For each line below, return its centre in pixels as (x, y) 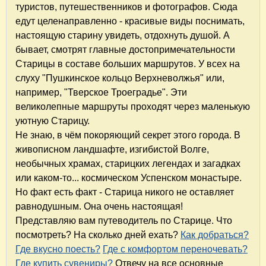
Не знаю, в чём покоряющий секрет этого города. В (128, 135)
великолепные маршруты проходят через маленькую (133, 107)
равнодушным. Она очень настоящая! (99, 207)
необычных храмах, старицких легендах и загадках (128, 164)
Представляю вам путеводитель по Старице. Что (124, 221)
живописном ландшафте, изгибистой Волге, (112, 150)
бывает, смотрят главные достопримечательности (125, 50)
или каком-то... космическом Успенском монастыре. (129, 178)
